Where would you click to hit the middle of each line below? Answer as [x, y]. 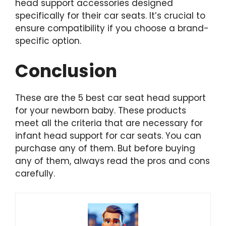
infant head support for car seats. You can [108, 135]
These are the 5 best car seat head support [110, 98]
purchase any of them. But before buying [105, 148]
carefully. [36, 173]
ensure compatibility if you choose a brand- [112, 28]
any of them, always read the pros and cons [112, 161]
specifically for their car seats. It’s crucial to [110, 16]
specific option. [48, 41]
